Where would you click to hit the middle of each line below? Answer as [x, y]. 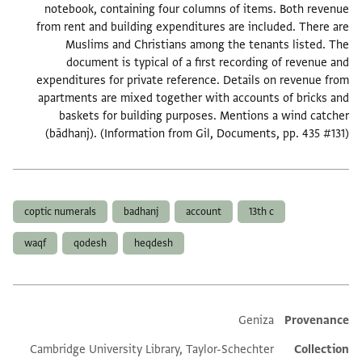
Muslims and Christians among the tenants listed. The [210, 45]
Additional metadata [281, 322]
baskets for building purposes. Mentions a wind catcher [206, 116]
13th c [264, 212]
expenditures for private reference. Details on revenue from [195, 81]
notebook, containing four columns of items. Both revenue [199, 10]
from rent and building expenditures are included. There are [195, 27]
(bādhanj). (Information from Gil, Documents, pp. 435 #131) [200, 134]
